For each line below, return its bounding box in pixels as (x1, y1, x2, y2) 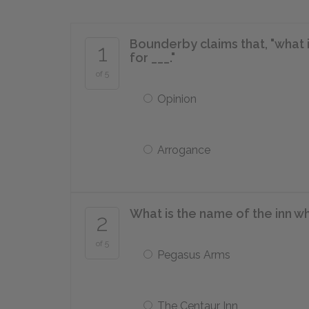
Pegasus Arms (157, 248, 230, 261)
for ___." (130, 50, 175, 65)
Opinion (157, 92, 197, 106)
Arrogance (157, 143, 210, 157)
